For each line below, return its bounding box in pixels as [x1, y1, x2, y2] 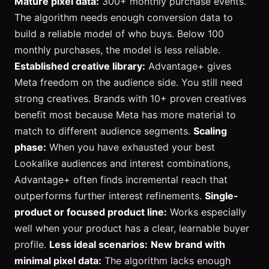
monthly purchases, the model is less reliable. [14, 44, 220, 56]
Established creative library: [14, 60, 145, 73]
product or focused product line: [14, 206, 167, 219]
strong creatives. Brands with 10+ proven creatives [14, 92, 246, 105]
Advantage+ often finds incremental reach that [14, 174, 228, 186]
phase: [14, 141, 46, 154]
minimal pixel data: [14, 255, 101, 267]
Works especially [167, 206, 246, 219]
